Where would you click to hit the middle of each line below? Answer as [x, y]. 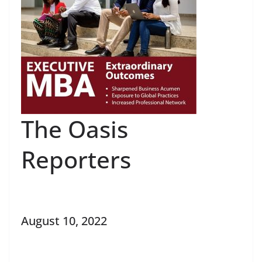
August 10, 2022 [64, 220]
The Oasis [75, 129]
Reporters [76, 159]
